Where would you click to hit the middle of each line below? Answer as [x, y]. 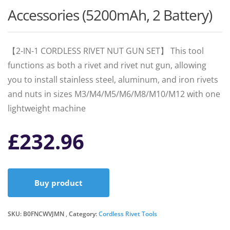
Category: [84, 214]
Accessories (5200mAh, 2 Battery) [110, 15]
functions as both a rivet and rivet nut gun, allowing [107, 65]
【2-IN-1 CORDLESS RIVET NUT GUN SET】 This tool [106, 51]
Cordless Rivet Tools [128, 214]
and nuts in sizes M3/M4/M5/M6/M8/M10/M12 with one [114, 94]
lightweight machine [47, 108]
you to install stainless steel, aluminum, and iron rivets [113, 80]
